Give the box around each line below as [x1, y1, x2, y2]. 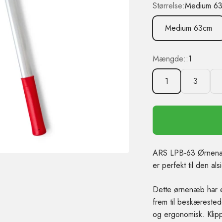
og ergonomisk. [153, 209, 207, 221]
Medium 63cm [165, 22, 212, 34]
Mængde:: [153, 53, 188, 64]
